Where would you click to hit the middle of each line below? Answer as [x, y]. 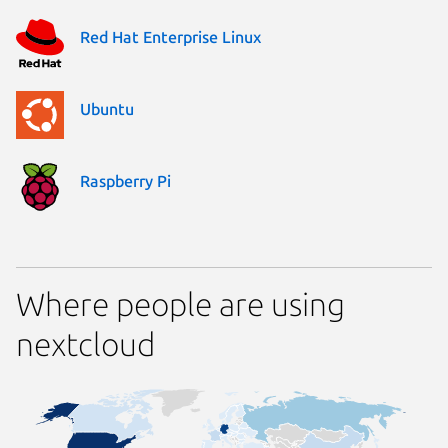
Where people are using [180, 303]
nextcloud [85, 343]
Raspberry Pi [125, 181]
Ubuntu [107, 109]
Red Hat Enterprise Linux [170, 37]
